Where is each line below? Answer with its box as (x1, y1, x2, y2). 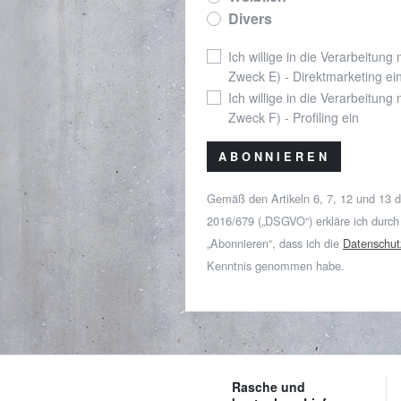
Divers (228, 8, 272, 30)
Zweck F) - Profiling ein (228, 107, 359, 126)
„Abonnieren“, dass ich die (207, 234, 343, 252)
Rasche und (232, 377, 306, 396)
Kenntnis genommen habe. (207, 256, 345, 274)
